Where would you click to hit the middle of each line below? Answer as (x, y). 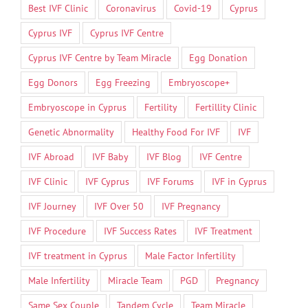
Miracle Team (135, 280)
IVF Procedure (57, 230)
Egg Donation (218, 57)
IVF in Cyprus (239, 181)
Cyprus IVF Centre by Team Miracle (100, 57)
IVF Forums (170, 181)
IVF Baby (110, 156)
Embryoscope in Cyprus (77, 107)
